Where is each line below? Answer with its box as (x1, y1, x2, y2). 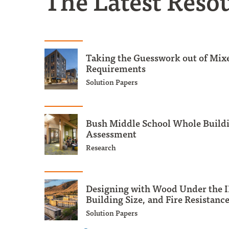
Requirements (86, 61, 146, 76)
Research (86, 142, 116, 153)
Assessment (86, 126, 136, 142)
